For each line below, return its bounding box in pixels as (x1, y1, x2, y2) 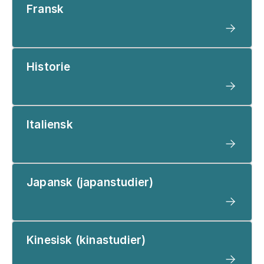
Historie (27, 60, 71, 74)
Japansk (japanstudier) (27, 175, 154, 189)
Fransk (27, 2, 64, 16)
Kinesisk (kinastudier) (27, 233, 146, 247)
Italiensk (27, 117, 73, 131)
